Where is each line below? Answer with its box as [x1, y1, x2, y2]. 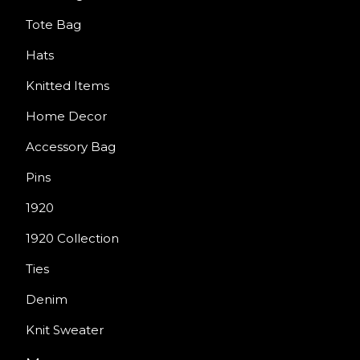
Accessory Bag [26, 139, 116, 155]
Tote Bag [26, 17, 81, 33]
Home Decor [26, 108, 107, 125]
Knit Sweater [26, 322, 104, 338]
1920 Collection [26, 231, 119, 247]
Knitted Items [26, 78, 109, 94]
